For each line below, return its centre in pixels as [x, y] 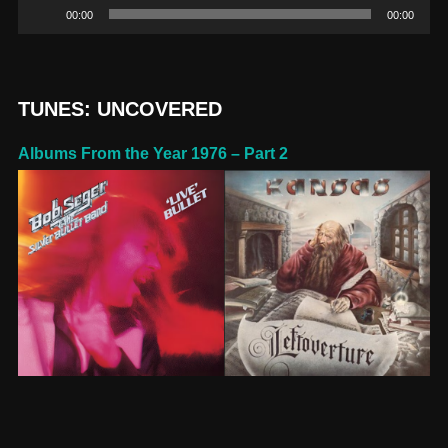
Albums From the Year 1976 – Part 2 [152, 154]
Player [36, 26]
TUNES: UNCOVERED [119, 109]
